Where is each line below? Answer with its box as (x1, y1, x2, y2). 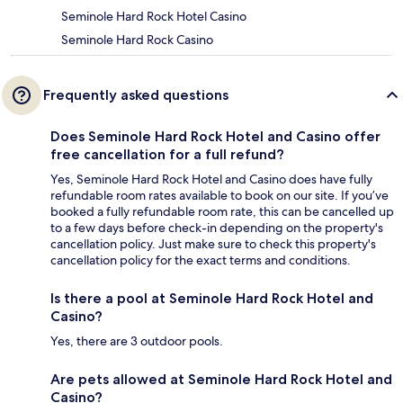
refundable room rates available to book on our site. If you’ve (50, 186, 389, 203)
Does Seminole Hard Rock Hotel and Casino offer (50, 127, 381, 145)
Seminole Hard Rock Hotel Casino (61, 7, 246, 24)
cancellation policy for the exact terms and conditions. (50, 251, 351, 268)
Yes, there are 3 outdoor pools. (50, 332, 223, 349)
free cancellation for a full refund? (50, 145, 284, 163)
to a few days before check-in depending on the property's (50, 219, 383, 236)
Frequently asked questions (43, 85, 228, 103)
